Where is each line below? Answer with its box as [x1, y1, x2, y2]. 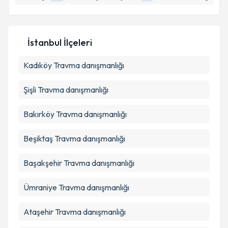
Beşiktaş [23, 133, 53, 144]
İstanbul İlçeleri [27, 37, 92, 48]
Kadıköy [23, 60, 52, 70]
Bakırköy [23, 109, 54, 119]
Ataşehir [23, 207, 53, 217]
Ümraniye [23, 182, 57, 192]
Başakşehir [23, 158, 62, 168]
